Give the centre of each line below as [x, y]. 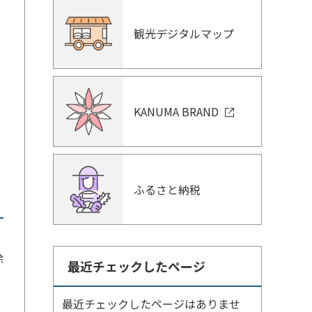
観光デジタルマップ [184, 33]
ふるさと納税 [167, 189]
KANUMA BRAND [178, 111]
